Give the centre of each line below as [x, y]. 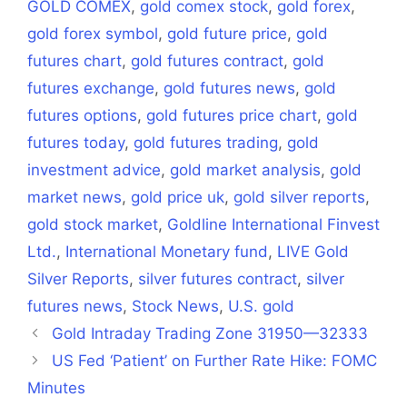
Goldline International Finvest [273, 224]
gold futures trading [206, 143]
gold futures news [229, 88]
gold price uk [178, 197]
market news [74, 197]
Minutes [56, 388]
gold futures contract [207, 61]
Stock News [175, 306]
